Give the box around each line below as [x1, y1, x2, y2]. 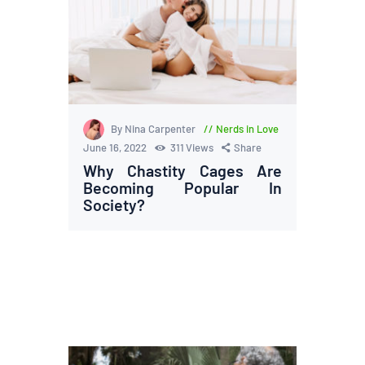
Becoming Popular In [83, 177, 282, 197]
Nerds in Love [215, 122, 279, 136]
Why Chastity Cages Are [83, 160, 282, 180]
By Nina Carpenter [111, 122, 199, 136]
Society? [83, 194, 146, 214]
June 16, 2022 [83, 140, 150, 154]
